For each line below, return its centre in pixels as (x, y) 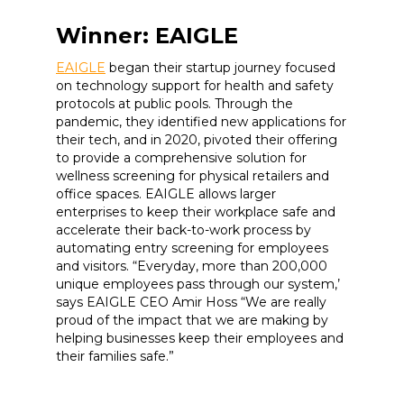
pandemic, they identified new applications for (201, 122)
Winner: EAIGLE (147, 36)
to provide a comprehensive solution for (181, 158)
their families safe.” (117, 356)
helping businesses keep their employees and (200, 338)
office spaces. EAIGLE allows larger (166, 194)
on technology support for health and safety (195, 86)
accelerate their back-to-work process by (184, 230)
